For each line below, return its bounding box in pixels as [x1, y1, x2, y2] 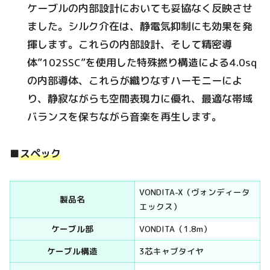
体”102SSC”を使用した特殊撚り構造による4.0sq [27, 55, 257, 70]
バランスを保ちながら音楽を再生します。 [27, 110, 222, 124]
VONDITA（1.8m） [139, 223, 212, 235]
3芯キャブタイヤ [139, 245, 204, 257]
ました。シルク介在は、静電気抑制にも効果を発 [27, 19, 253, 34]
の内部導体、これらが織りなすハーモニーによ [27, 74, 243, 88]
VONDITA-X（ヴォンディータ [139, 186, 250, 198]
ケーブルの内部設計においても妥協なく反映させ [27, 1, 253, 16]
